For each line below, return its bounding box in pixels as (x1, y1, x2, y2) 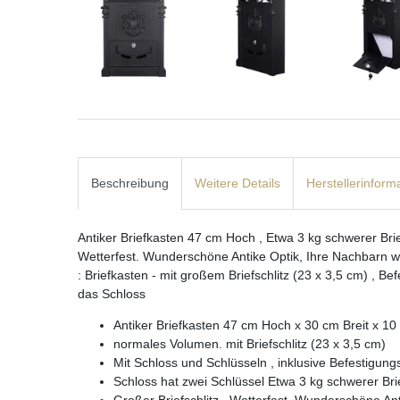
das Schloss (78, 287, 146, 302)
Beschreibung (91, 176, 169, 191)
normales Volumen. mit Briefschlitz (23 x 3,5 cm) (113, 337, 386, 352)
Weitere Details (195, 176, 280, 191)
